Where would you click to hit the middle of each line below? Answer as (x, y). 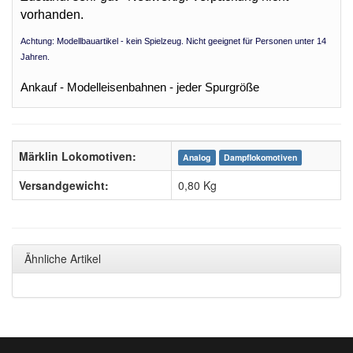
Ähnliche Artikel (63, 259)
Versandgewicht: (64, 186)
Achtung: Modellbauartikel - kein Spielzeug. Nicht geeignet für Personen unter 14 (173, 41)
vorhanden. (52, 15)
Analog (197, 158)
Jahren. (35, 57)
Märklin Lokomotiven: (78, 156)
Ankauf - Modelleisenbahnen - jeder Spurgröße (140, 88)
